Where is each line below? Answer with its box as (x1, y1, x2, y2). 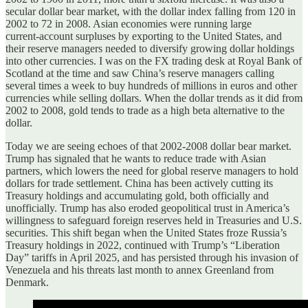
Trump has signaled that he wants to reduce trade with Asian (5, 152, 266, 164)
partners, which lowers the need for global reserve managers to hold (5, 164, 298, 177)
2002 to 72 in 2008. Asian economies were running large (5, 17, 252, 30)
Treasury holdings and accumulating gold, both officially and (5, 189, 269, 201)
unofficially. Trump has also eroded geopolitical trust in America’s (5, 201, 289, 214)
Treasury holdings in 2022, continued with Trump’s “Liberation (5, 239, 280, 251)
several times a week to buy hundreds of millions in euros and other (5, 79, 297, 91)
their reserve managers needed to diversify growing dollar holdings (5, 42, 294, 54)
